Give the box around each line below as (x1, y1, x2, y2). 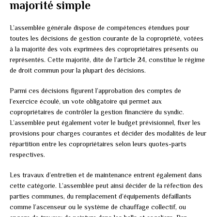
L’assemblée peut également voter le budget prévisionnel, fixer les (10, 118, 201, 126)
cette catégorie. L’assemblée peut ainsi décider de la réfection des (10, 181, 203, 189)
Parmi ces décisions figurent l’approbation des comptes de (10, 86, 181, 94)
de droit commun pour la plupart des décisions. (10, 66, 146, 74)
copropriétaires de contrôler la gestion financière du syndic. (10, 108, 184, 116)
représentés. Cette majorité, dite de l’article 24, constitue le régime (10, 55, 205, 63)
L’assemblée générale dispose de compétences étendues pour (10, 23, 189, 31)
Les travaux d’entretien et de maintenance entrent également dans (10, 170, 202, 179)
